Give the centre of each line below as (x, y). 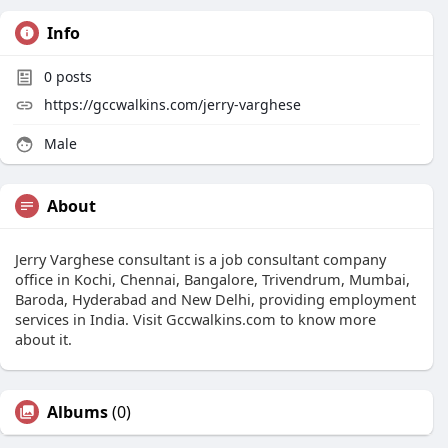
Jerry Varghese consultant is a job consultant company (200, 259)
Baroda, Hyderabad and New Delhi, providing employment (215, 299)
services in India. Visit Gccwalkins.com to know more (195, 319)
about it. (43, 339)
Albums (77, 412)
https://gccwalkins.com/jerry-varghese (172, 104)
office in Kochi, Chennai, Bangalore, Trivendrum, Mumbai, (212, 279)
